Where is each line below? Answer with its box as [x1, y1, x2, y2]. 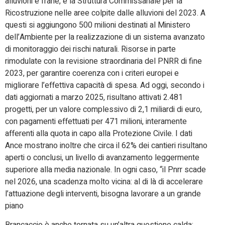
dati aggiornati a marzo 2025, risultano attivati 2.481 [5, 91, 183, 103]
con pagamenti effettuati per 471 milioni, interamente [5, 116, 187, 128]
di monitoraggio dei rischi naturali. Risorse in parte [5, 43, 176, 55]
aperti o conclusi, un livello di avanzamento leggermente [5, 152, 199, 164]
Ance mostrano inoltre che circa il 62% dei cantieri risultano [5, 140, 207, 152]
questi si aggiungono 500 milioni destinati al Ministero [5, 19, 190, 31]
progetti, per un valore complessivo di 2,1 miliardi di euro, [5, 103, 202, 116]
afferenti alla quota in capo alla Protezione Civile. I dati [5, 128, 192, 140]
